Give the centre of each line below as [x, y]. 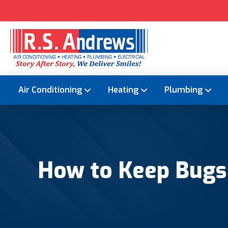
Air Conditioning [50, 90]
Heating [123, 90]
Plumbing [183, 90]
